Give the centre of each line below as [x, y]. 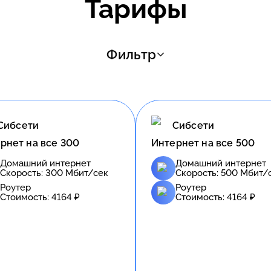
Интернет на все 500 [203, 143]
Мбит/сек [86, 173]
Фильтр [132, 54]
